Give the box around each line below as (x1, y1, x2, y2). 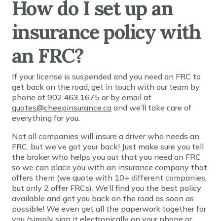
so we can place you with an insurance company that (12, 162, 207, 172)
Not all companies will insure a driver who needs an (12, 131, 199, 141)
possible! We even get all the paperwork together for (12, 204, 206, 214)
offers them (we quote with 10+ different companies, (12, 173, 207, 183)
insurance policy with (12, 19, 201, 44)
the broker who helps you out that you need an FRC (12, 152, 201, 162)
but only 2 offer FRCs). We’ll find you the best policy (12, 183, 201, 193)
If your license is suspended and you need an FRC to (12, 72, 201, 81)
